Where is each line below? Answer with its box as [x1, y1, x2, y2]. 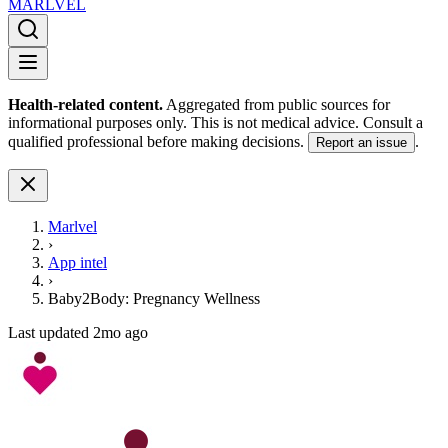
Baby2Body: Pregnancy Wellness [48, 290, 260, 307]
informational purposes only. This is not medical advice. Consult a [8, 114, 423, 131]
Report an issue [316, 135, 407, 150]
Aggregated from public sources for [166, 96, 390, 113]
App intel [48, 254, 107, 271]
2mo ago [93, 324, 148, 341]
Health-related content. [8, 96, 163, 113]
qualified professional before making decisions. [8, 133, 304, 150]
